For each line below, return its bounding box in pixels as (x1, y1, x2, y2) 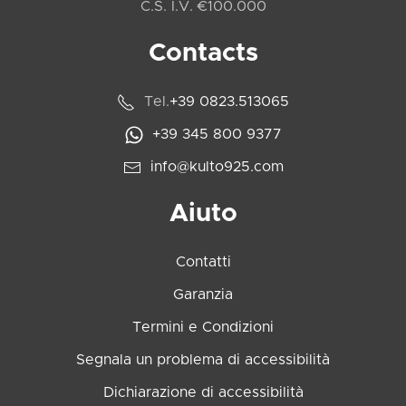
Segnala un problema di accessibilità (76, 352, 330, 367)
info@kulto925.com (150, 159, 284, 174)
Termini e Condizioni (132, 319, 274, 334)
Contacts (148, 40, 258, 66)
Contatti (175, 254, 231, 269)
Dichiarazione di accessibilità (102, 384, 304, 400)
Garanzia (173, 286, 233, 302)
